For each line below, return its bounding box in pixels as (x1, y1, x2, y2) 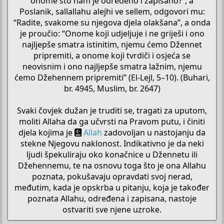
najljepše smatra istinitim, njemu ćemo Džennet (22, 38, 202, 50)
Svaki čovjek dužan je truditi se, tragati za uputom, (17, 104, 207, 116)
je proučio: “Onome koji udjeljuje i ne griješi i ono (19, 27, 204, 39)
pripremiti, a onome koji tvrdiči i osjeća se (33, 49, 190, 61)
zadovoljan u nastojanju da (102, 126, 205, 138)
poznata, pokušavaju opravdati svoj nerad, (31, 170, 192, 182)
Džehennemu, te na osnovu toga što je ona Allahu (18, 159, 206, 171)
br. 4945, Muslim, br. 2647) (63, 82, 160, 94)
